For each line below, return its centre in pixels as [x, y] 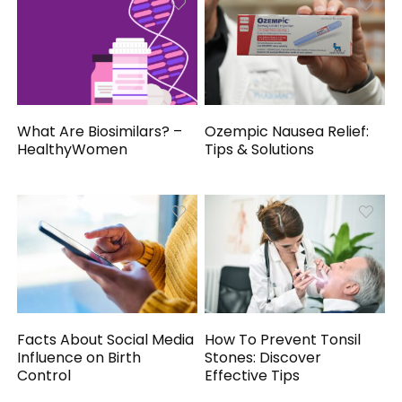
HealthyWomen [73, 150]
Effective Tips [253, 375]
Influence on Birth [79, 357]
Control [44, 375]
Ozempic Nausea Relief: [287, 132]
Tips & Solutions [260, 150]
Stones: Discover [263, 357]
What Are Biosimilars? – [100, 132]
